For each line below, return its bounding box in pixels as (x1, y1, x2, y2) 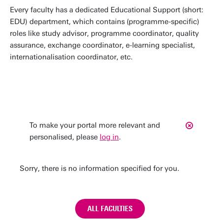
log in (100, 133, 119, 141)
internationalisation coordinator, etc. (10, 53, 133, 61)
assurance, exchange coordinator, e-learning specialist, (10, 41, 195, 50)
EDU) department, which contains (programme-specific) (10, 17, 199, 26)
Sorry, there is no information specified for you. (20, 164, 179, 173)
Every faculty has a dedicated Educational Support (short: (10, 5, 203, 14)
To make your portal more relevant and (29, 121, 160, 130)
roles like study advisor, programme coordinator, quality (10, 29, 199, 38)
